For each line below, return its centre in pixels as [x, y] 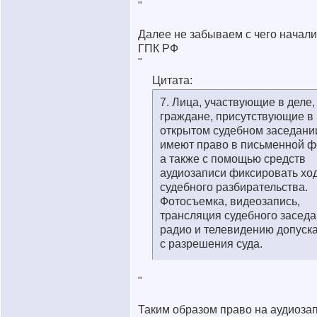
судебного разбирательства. [234, 187]
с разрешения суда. [211, 244]
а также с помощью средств [233, 159]
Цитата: [172, 80]
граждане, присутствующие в [237, 116]
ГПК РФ [158, 48]
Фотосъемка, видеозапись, [230, 201]
